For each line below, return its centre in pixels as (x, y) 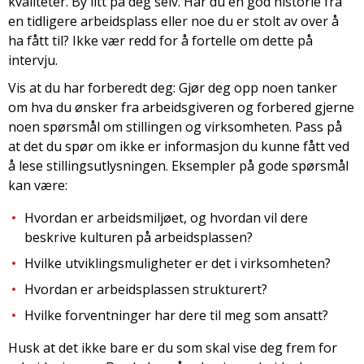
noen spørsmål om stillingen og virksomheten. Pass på (175, 127)
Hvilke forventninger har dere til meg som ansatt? (176, 315)
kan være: (38, 185)
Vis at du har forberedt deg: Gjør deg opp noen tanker (173, 88)
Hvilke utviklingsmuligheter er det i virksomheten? (179, 263)
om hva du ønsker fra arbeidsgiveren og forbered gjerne (181, 107)
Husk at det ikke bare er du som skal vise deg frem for (173, 348)
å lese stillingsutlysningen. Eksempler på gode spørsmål (178, 166)
